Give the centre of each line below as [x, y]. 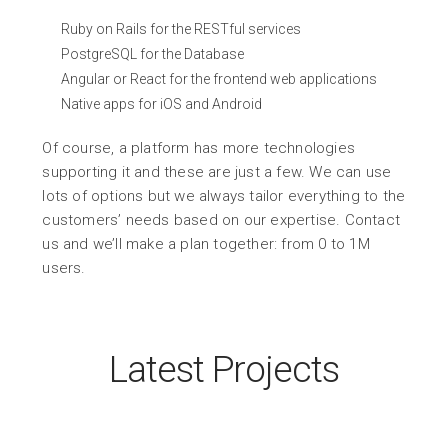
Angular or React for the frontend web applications [219, 79]
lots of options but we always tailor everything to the [224, 196]
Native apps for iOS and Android [162, 104]
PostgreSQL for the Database [153, 54]
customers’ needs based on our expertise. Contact [221, 220]
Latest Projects [224, 369]
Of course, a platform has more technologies [199, 148]
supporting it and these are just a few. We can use [217, 172]
